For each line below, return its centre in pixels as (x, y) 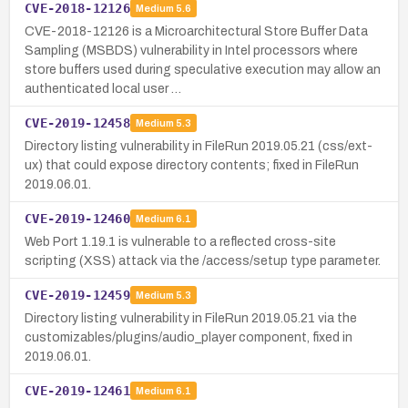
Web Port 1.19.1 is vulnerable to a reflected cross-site (180, 241)
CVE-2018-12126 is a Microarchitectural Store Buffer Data (196, 31)
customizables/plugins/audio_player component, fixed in (189, 337)
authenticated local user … (103, 88)
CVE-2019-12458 (77, 122)
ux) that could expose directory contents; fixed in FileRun (192, 165)
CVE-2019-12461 (77, 390)
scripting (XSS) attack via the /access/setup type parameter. (203, 260)
